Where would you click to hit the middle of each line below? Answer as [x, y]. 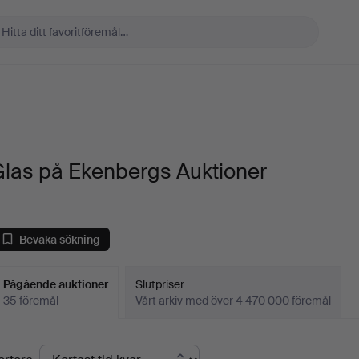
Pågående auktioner [56, 284]
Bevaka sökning [60, 239]
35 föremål [31, 301]
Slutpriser [160, 284]
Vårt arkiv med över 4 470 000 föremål [234, 301]
